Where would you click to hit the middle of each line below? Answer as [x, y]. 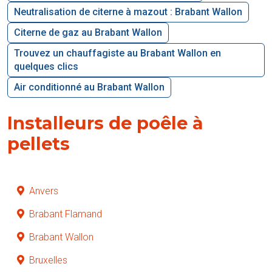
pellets [39, 143]
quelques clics [46, 66]
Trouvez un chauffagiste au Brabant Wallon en [117, 53]
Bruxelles [48, 260]
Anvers [44, 191]
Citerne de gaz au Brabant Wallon [88, 32]
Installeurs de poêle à [105, 123]
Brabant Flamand [66, 214]
